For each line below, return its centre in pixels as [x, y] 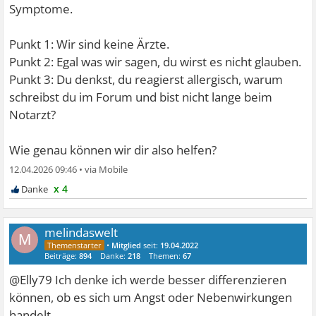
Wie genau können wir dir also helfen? [113, 150]
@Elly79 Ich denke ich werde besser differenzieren [148, 279]
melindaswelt [81, 232]
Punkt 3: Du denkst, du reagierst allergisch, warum [146, 79]
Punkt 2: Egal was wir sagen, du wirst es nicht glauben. [156, 61]
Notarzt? [33, 114]
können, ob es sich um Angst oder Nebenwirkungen [151, 297]
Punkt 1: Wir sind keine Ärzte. [90, 44]
